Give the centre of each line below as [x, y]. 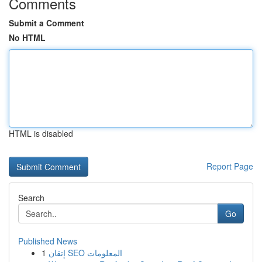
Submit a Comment [46, 23]
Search [31, 198]
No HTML [27, 37]
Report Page [230, 166]
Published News [48, 241]
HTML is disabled [41, 133]
